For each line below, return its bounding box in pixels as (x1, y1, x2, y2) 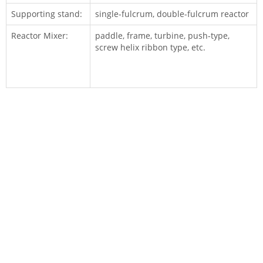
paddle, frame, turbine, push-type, (95, 30, 230, 41)
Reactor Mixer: (11, 30, 68, 41)
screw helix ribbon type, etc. (95, 42, 205, 53)
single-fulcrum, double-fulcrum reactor (95, 8, 249, 19)
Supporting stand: (11, 8, 82, 19)
